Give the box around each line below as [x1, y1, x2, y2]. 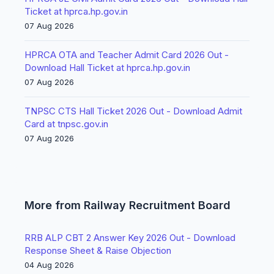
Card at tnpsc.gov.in [24, 118, 108, 130]
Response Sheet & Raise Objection [24, 245, 171, 256]
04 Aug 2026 [24, 260, 74, 270]
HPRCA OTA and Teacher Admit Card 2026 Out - [24, 49, 229, 61]
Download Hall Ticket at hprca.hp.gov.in [24, 62, 190, 73]
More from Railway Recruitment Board [24, 199, 231, 212]
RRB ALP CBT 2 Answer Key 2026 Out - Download [24, 232, 235, 243]
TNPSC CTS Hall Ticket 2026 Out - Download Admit [24, 105, 242, 117]
